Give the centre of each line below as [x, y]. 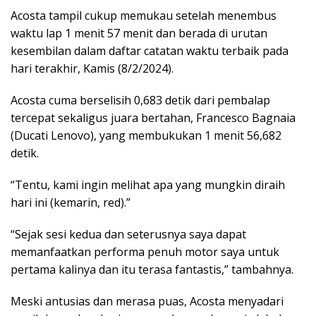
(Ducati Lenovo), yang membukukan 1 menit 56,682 [146, 135]
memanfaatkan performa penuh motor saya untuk [145, 251]
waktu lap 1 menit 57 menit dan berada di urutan [139, 33]
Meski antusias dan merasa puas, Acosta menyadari [147, 301]
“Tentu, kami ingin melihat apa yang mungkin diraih [148, 184]
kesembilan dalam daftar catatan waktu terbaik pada [150, 50]
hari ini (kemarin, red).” [71, 202]
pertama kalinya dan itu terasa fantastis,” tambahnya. [152, 269]
